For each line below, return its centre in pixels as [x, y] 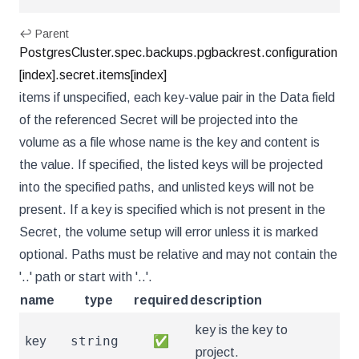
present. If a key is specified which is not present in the [172, 210]
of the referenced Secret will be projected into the [159, 120]
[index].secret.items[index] [93, 75]
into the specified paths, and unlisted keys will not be [167, 187]
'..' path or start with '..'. [86, 277]
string [95, 341]
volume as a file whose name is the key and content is [169, 142]
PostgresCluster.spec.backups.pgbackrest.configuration [178, 52]
